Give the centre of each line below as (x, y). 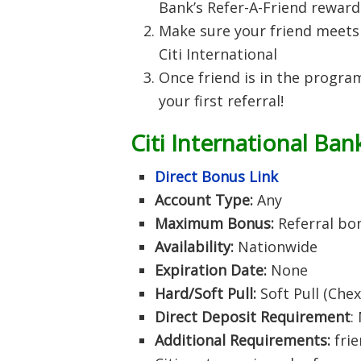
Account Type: (206, 200)
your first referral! (221, 101)
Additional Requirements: (243, 340)
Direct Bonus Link (216, 176)
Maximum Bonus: (214, 223)
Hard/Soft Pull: (205, 293)
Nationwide (276, 247)
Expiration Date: (213, 270)
